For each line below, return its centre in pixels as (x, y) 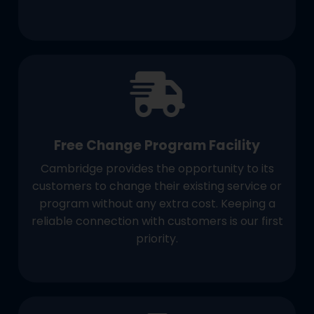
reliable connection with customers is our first (157, 221)
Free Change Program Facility (157, 145)
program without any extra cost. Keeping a (157, 203)
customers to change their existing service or (157, 186)
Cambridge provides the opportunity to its (157, 168)
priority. (157, 238)
